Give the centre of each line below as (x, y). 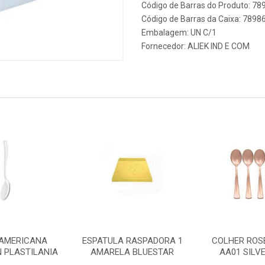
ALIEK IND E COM (219, 46)
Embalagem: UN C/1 (179, 33)
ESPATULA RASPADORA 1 (132, 241)
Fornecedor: (164, 46)
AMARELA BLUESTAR (132, 252)
